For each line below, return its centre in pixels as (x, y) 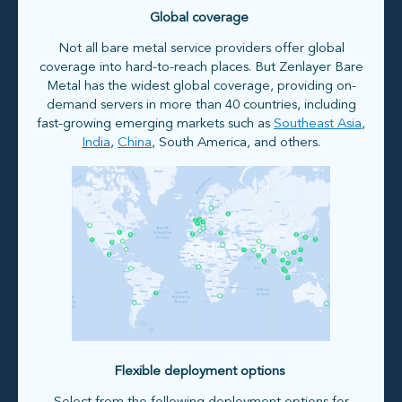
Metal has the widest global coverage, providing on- (201, 87)
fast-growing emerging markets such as (155, 125)
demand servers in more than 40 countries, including (201, 106)
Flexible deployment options (201, 372)
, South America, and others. (236, 144)
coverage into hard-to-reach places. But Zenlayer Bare (201, 68)
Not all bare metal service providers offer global (201, 49)
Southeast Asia (318, 125)
